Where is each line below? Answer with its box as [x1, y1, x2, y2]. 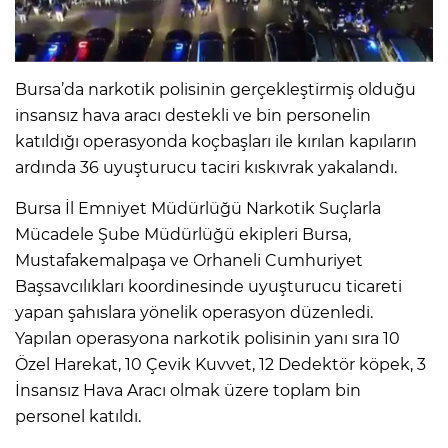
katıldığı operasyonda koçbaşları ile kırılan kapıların [15, 132, 417, 152]
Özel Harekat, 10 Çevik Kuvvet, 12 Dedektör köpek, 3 [15, 355, 426, 375]
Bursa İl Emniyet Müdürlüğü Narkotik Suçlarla [15, 199, 381, 219]
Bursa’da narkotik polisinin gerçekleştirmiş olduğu [15, 80, 416, 100]
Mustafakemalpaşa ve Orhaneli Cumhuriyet [15, 251, 363, 271]
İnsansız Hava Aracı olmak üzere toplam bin [15, 381, 361, 401]
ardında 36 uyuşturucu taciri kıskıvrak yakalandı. [15, 158, 397, 178]
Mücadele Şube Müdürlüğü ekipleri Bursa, [15, 225, 351, 245]
